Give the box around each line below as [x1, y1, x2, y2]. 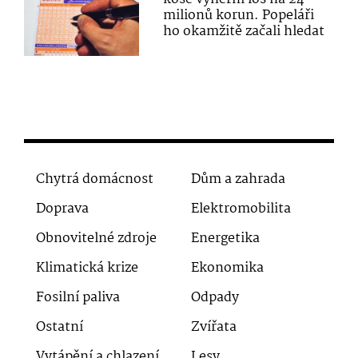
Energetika [191, 228, 260, 250]
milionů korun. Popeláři [163, 4, 315, 26]
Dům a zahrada [191, 169, 285, 191]
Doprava [36, 198, 89, 221]
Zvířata [191, 316, 237, 339]
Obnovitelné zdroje [36, 228, 157, 250]
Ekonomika [191, 257, 264, 280]
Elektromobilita [191, 198, 291, 221]
